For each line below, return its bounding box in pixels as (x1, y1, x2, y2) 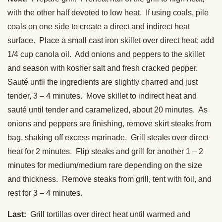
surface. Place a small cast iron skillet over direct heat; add (7, 36, 214, 45)
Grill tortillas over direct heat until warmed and (26, 210, 190, 219)
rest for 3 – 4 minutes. (7, 189, 82, 198)
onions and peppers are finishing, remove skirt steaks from (7, 119, 211, 128)
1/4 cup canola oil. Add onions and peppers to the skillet (7, 50, 205, 59)
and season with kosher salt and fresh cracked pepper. (7, 64, 200, 73)
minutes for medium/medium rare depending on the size (7, 161, 202, 170)
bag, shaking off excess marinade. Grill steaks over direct (7, 133, 209, 142)
